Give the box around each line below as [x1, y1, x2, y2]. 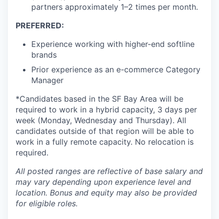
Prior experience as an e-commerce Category [31, 65, 200, 74]
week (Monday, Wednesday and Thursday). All [16, 115, 186, 125]
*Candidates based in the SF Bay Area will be [16, 94, 183, 104]
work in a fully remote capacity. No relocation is [16, 137, 194, 147]
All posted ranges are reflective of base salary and [16, 166, 203, 176]
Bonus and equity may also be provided [50, 188, 197, 197]
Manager [31, 75, 64, 85]
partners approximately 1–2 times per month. [31, 2, 198, 12]
